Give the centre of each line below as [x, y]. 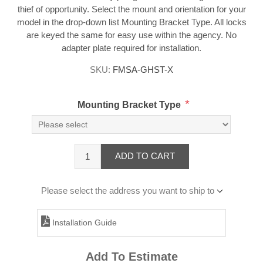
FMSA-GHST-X [143, 69]
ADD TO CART [145, 156]
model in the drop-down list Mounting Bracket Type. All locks [131, 22]
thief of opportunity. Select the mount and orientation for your [131, 9]
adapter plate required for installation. [131, 48]
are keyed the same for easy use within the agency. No [131, 35]
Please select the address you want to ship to [128, 190]
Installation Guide [83, 222]
